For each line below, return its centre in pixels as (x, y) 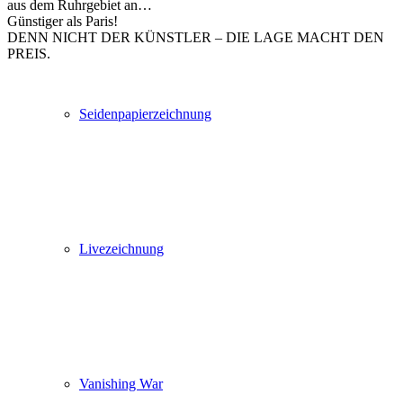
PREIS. (31, 53)
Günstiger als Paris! (63, 21)
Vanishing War (121, 384)
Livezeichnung (121, 249)
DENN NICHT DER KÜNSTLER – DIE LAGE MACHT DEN (196, 37)
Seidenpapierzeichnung (145, 114)
